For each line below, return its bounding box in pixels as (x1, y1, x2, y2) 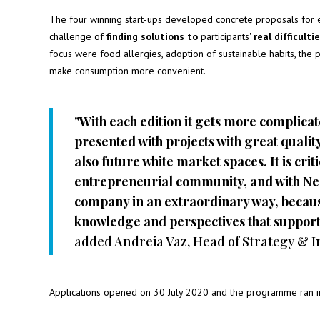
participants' (197, 30, 254, 43)
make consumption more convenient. (49, 64, 206, 77)
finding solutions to (106, 30, 198, 43)
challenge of (49, 30, 106, 43)
